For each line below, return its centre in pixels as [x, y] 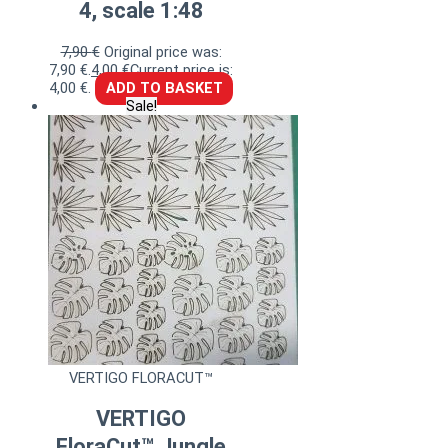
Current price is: [181, 70]
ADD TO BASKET [164, 88]
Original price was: [162, 52]
